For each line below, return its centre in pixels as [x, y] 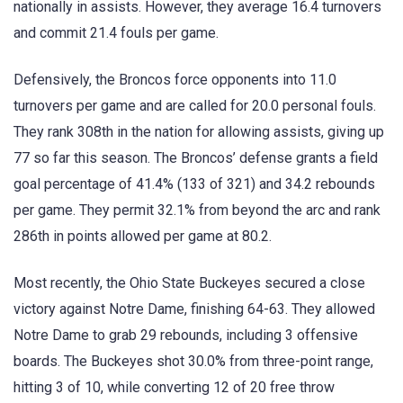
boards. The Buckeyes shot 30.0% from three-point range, [193, 362]
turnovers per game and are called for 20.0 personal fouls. [195, 106]
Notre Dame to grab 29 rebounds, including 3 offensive [186, 336]
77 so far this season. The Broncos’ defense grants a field [196, 158]
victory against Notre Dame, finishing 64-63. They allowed [194, 309]
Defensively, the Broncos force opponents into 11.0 [175, 80]
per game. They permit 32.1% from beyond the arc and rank [197, 210]
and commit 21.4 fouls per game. [116, 32]
